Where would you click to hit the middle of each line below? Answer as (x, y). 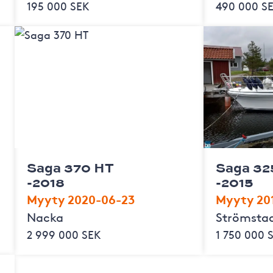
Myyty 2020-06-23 (80, 198)
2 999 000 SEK (64, 234)
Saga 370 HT (70, 167)
